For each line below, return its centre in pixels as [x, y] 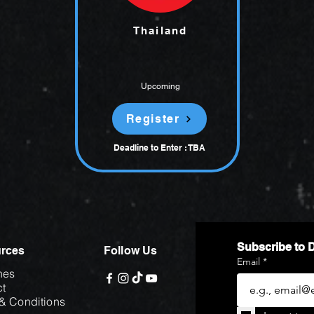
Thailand [160, 30]
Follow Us [131, 251]
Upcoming [161, 86]
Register [153, 119]
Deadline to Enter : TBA [159, 148]
